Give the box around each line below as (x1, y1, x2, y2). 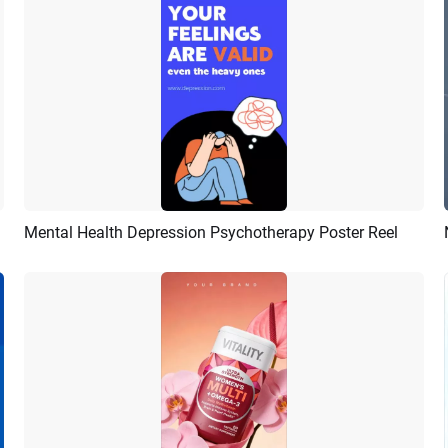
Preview (148, 228, 198, 244)
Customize (236, 228, 302, 244)
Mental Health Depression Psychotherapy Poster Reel (24, 223, 398, 242)
